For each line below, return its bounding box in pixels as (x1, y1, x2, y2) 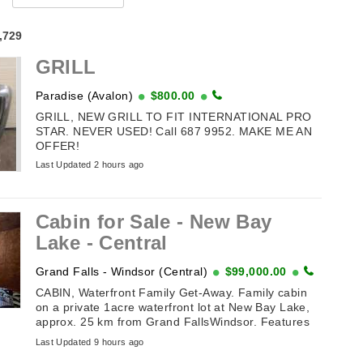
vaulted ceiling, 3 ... (35, 330, 143, 344)
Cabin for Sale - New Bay (35, 210, 272, 233)
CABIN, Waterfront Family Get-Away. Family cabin (35, 286, 308, 300)
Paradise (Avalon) (35, 88, 134, 102)
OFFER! (35, 139, 80, 153)
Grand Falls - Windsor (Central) (35, 264, 208, 278)
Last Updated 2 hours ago (35, 160, 144, 170)
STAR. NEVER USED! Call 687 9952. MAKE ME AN (35, 125, 313, 139)
